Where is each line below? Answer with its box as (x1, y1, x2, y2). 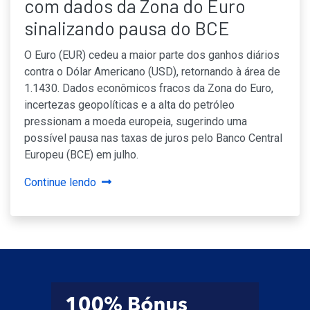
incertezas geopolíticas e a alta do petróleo (24, 98, 235, 111)
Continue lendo (24, 175, 96, 189)
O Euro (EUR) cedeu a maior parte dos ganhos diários (24, 48, 280, 62)
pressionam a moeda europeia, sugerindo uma (24, 114, 247, 128)
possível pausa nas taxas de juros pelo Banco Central (24, 131, 282, 145)
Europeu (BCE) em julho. (24, 147, 138, 161)
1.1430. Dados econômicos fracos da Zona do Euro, (24, 81, 273, 95)
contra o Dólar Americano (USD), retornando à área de (24, 64, 280, 78)
